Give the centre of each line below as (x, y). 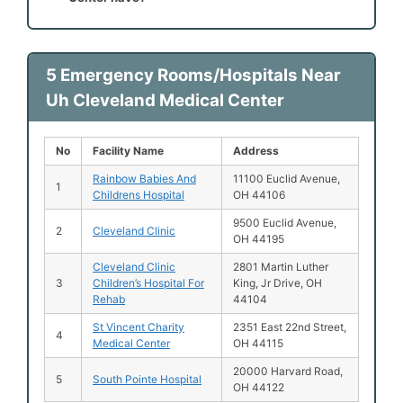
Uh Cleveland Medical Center (165, 100)
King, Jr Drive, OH (278, 282)
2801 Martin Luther (281, 266)
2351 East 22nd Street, (290, 327)
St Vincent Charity (139, 327)
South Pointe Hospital (147, 379)
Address (256, 150)
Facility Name (128, 150)
